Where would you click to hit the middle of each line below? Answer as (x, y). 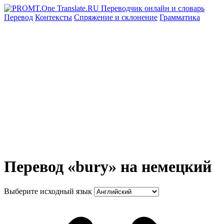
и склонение (136, 17)
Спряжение (94, 17)
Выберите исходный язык (48, 191)
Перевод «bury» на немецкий (108, 167)
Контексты (53, 17)
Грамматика (180, 17)
